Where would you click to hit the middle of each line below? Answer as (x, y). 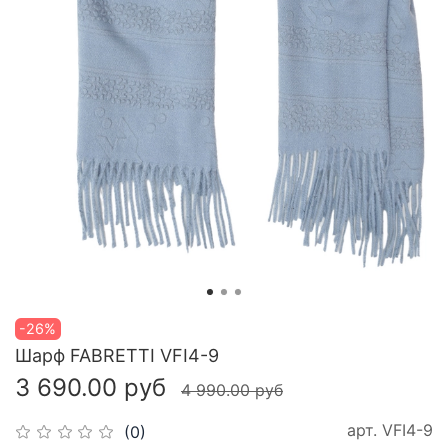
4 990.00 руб (232, 390)
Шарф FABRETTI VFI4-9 (117, 356)
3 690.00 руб (90, 388)
